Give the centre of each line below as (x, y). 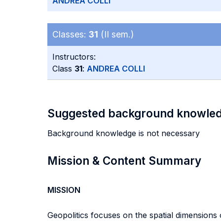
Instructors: (74, 57)
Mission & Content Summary (124, 161)
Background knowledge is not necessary (124, 133)
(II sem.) (116, 34)
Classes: (71, 34)
